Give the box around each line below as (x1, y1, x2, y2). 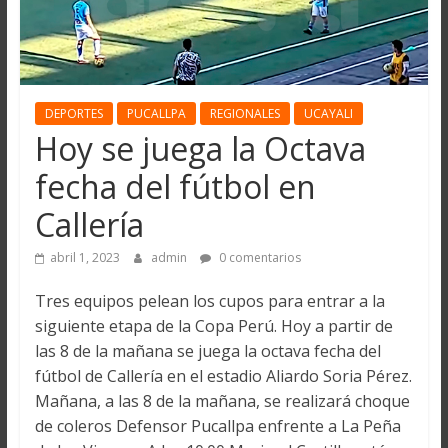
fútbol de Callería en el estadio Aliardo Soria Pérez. (34, 365, 412, 388)
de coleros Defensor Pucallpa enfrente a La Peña (34, 415, 401, 438)
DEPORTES (44, 105, 103, 123)
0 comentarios (215, 249, 301, 267)
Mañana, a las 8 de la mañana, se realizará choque (34, 390, 410, 413)
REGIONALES (209, 105, 280, 123)
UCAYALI (303, 105, 353, 123)
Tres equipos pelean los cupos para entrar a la (34, 290, 385, 313)
